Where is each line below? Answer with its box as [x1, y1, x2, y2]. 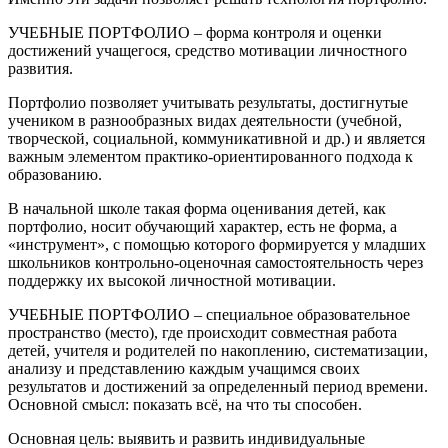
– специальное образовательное [190, 306, 410, 324]
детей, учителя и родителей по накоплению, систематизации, [8, 342, 428, 360]
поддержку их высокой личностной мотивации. [8, 272, 336, 290]
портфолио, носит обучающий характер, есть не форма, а [8, 218, 397, 236]
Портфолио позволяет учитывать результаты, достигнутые [8, 94, 408, 112]
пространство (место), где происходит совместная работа [8, 324, 397, 342]
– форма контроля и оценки [190, 24, 382, 42]
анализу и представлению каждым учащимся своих [8, 360, 360, 378]
